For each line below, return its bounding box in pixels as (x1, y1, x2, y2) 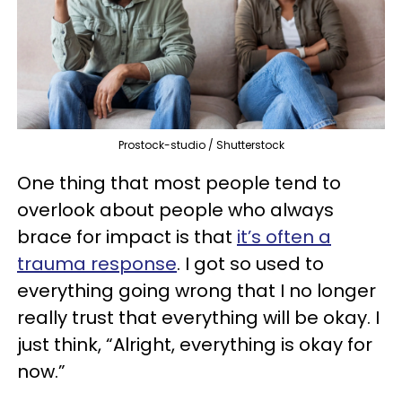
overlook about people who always (17, 197, 334, 223)
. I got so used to (177, 250, 324, 276)
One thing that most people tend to (17, 170, 341, 196)
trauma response (17, 250, 177, 276)
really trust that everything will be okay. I (17, 304, 380, 330)
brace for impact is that (17, 223, 237, 249)
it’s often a (237, 223, 331, 249)
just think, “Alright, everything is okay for (17, 331, 372, 357)
